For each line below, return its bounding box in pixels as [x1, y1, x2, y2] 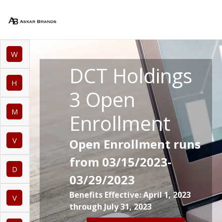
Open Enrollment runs [69, 136, 201, 152]
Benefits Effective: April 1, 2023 [69, 189, 191, 200]
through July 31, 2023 [69, 201, 152, 212]
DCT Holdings [69, 62, 192, 89]
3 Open [69, 86, 135, 113]
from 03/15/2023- [69, 154, 171, 170]
